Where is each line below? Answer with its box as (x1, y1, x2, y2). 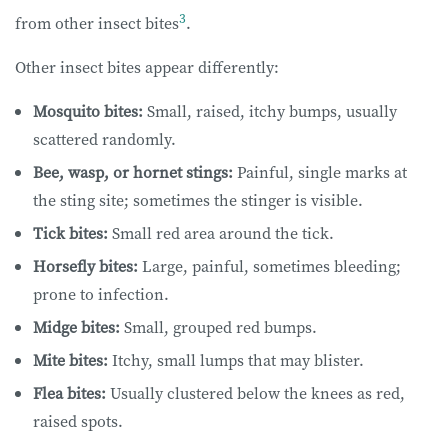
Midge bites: (33, 315, 120, 338)
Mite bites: (33, 348, 108, 371)
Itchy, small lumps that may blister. (108, 348, 368, 371)
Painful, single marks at (233, 160, 407, 183)
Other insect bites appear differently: (15, 55, 283, 78)
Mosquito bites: (33, 99, 143, 122)
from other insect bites (15, 11, 179, 34)
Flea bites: (33, 381, 106, 404)
